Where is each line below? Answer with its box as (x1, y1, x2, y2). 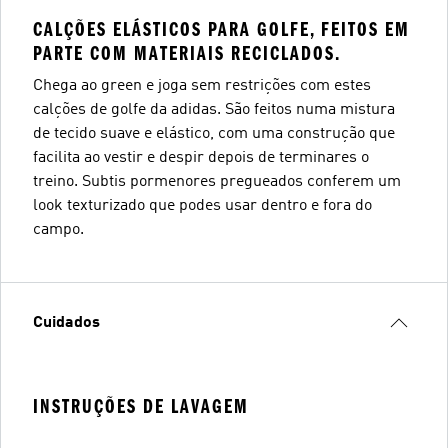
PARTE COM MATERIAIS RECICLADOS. (33, 42, 341, 65)
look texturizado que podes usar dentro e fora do (33, 198, 372, 214)
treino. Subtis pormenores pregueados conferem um (33, 174, 401, 190)
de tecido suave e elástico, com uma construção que (33, 126, 395, 142)
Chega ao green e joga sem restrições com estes (33, 78, 371, 94)
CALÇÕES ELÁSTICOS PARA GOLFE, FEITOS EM (33, 18, 410, 41)
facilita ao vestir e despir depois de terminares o (33, 150, 369, 166)
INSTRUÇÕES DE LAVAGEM (33, 395, 249, 418)
